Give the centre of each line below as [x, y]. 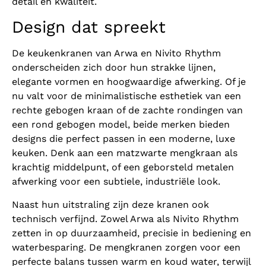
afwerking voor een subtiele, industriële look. [116, 182]
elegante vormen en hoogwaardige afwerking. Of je [129, 82]
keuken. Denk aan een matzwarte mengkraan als [125, 153]
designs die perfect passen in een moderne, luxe [123, 139]
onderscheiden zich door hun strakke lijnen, [114, 68]
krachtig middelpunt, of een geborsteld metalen [123, 167]
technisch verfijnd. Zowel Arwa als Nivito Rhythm [125, 218]
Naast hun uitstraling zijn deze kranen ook [110, 204]
